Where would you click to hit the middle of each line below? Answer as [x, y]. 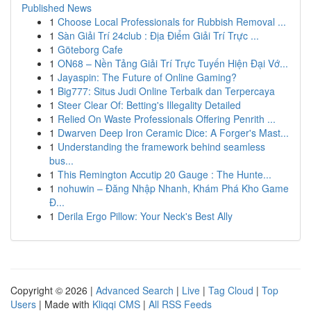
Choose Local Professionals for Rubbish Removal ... [172, 22]
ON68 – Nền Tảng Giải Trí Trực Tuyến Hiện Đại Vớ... [173, 63]
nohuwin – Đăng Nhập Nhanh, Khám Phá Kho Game [173, 188]
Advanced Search [135, 290]
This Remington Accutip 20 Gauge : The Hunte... [165, 174]
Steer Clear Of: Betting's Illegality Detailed [149, 105]
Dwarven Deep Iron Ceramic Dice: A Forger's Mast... [173, 133]
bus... [61, 160]
